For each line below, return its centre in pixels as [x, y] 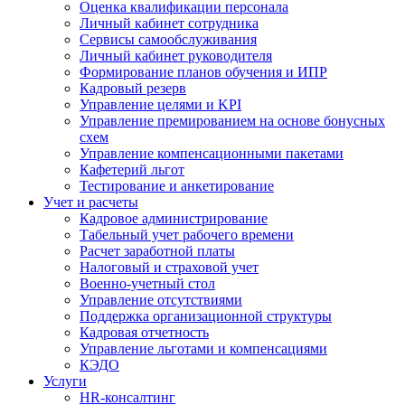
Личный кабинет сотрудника [169, 23]
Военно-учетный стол [147, 283]
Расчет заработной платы [157, 250]
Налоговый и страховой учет [169, 267]
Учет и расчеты [91, 202]
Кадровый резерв [133, 88]
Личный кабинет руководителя [176, 55]
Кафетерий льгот [132, 169]
